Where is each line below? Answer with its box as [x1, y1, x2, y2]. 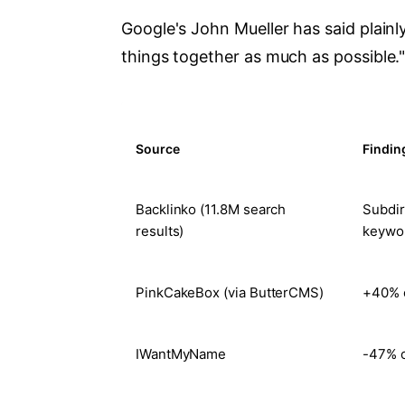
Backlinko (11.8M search [136, 200, 287, 218]
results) [136, 221, 184, 240]
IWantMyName [136, 344, 227, 363]
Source [136, 140, 181, 156]
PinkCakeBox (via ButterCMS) [136, 283, 325, 301]
